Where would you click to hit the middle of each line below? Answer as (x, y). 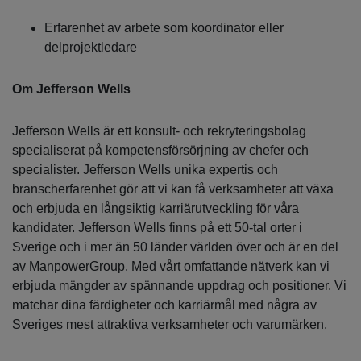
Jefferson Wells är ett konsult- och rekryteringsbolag (159, 131)
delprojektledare (91, 47)
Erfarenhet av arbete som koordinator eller (164, 27)
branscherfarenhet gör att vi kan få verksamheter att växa (173, 189)
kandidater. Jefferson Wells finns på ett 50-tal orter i (157, 227)
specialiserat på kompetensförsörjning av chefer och (160, 150)
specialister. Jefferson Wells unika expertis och (145, 169)
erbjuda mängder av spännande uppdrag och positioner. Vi (179, 285)
